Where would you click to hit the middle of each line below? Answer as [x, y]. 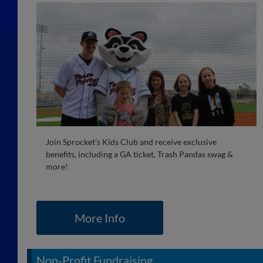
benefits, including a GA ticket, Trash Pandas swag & [139, 154]
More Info [100, 218]
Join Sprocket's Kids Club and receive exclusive [131, 141]
